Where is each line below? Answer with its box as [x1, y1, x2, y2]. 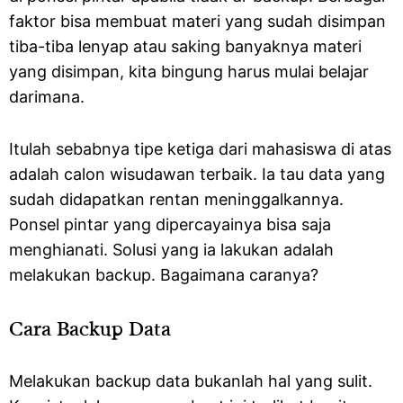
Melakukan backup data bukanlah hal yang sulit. [9, 372, 372, 390]
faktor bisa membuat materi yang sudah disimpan [9, 12, 386, 31]
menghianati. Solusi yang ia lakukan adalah [9, 240, 334, 259]
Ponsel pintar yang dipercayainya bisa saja [9, 215, 331, 234]
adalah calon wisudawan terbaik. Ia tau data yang [9, 165, 385, 184]
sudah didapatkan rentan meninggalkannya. [9, 190, 344, 209]
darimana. [9, 87, 85, 106]
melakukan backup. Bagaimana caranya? [9, 265, 318, 284]
